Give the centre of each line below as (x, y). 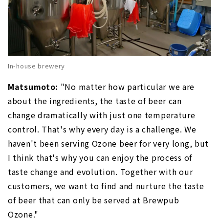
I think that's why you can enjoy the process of (100, 158)
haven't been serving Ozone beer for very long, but (109, 143)
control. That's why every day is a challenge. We (102, 129)
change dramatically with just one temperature (102, 115)
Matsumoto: (33, 87)
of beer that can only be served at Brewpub (94, 200)
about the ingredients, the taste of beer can (95, 101)
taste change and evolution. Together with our (100, 172)
